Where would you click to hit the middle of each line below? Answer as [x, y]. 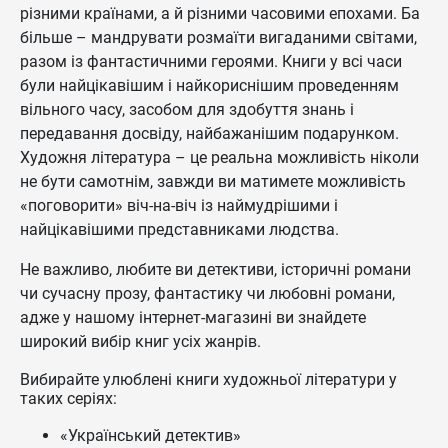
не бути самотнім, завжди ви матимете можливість [213, 181]
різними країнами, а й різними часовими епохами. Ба [220, 13]
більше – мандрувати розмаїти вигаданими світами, [218, 37]
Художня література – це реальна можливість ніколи [219, 157]
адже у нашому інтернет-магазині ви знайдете [193, 317]
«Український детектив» [150, 435]
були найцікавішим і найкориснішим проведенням [209, 85]
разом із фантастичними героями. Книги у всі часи [211, 61]
